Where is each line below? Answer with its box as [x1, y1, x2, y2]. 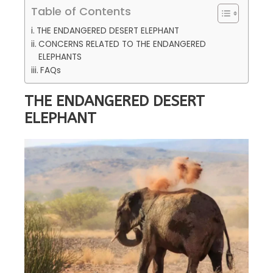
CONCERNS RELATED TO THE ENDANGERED [38, 38, 206, 51]
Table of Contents [31, 4, 131, 19]
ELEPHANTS [38, 51, 82, 63]
